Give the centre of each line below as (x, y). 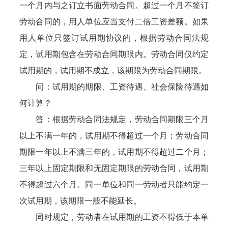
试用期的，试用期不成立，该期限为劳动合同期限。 (113, 70)
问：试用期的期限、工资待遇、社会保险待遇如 (114, 87)
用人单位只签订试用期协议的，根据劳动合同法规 (114, 38)
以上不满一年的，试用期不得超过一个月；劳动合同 (114, 136)
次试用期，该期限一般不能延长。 (81, 201)
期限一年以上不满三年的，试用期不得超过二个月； (114, 152)
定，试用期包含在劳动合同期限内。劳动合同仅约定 (114, 54)
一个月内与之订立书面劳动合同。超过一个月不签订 (114, 5)
